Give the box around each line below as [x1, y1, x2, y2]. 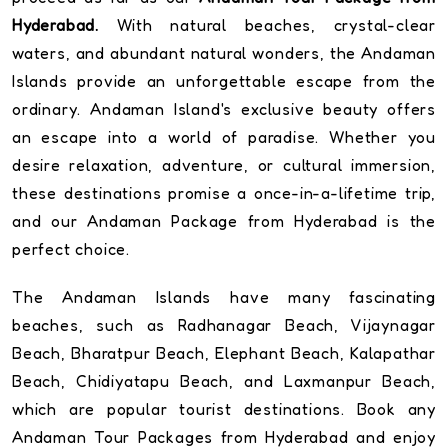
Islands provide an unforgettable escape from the [12, 71, 436, 92]
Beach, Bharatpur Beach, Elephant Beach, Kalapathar [12, 343, 436, 364]
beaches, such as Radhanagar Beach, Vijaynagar [12, 315, 436, 336]
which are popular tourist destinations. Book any [12, 399, 436, 420]
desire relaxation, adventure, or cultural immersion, [12, 155, 436, 176]
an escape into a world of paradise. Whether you [12, 127, 436, 148]
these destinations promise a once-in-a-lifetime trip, [12, 183, 436, 204]
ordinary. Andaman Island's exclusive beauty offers [12, 99, 436, 120]
